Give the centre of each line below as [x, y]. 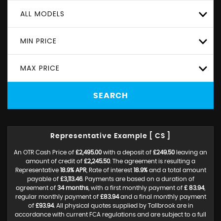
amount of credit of [55, 161]
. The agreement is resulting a [153, 161]
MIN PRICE [38, 41]
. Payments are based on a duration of [138, 179]
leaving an [191, 152]
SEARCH [110, 95]
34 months [73, 188]
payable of [43, 179]
